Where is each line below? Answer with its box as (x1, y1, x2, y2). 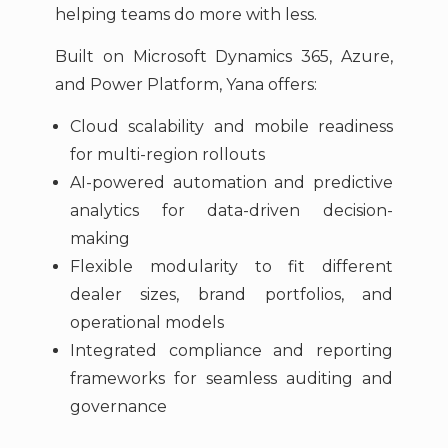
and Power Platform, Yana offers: (54, 74, 317, 94)
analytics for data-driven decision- (69, 201, 394, 221)
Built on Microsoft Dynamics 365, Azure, (54, 46, 394, 66)
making (69, 229, 130, 249)
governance (69, 397, 167, 417)
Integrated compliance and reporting (69, 341, 394, 361)
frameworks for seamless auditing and (69, 369, 394, 389)
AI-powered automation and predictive (69, 173, 394, 193)
